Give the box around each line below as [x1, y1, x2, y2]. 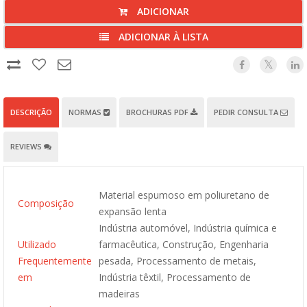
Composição [18, 197, 74, 210]
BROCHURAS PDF [126, 107, 191, 117]
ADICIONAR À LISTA [115, 30, 208, 43]
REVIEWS [10, 141, 44, 151]
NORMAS [69, 107, 103, 117]
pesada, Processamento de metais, [99, 254, 256, 267]
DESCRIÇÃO [10, 107, 52, 117]
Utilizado [18, 238, 56, 251]
